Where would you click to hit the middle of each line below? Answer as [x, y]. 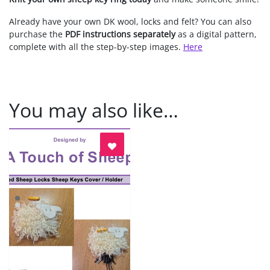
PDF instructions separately [120, 34]
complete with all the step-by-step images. [96, 46]
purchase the [37, 34]
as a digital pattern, [216, 34]
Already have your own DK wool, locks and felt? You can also [130, 21]
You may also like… [94, 110]
